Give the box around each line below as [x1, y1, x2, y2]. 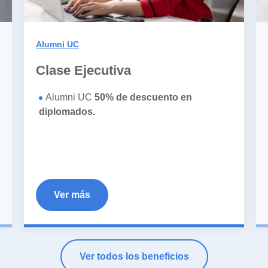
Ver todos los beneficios [79, 251, 189, 261]
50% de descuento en [95, 92, 192, 102]
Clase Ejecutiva [36, 62, 131, 78]
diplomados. [39, 106, 95, 117]
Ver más [54, 189, 90, 200]
